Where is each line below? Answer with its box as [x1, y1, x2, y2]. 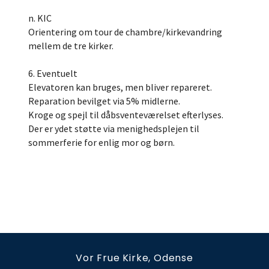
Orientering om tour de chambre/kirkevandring [28, 26, 222, 38]
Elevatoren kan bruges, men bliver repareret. [28, 81, 212, 93]
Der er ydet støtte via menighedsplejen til [28, 122, 199, 134]
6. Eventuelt [28, 67, 77, 79]
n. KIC [28, 12, 52, 24]
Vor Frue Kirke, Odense [76, 251, 193, 265]
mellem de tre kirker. [28, 40, 113, 52]
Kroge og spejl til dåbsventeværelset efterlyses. [28, 109, 223, 121]
